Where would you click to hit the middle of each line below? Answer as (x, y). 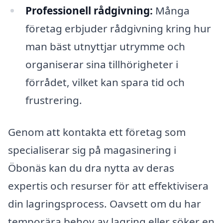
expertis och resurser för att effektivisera (108, 185)
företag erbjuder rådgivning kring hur (118, 28)
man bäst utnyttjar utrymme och (105, 46)
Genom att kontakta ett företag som (97, 132)
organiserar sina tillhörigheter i (102, 64)
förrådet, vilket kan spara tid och (105, 82)
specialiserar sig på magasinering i (92, 150)
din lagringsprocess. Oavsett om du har (105, 203)
